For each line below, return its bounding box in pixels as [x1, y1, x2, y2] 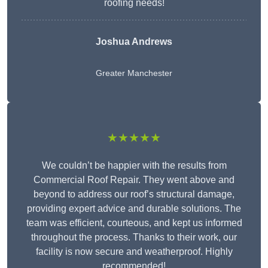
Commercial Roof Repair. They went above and [33, 175, 234, 185]
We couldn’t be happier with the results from [41, 160, 227, 171]
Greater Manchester [96, 68, 172, 78]
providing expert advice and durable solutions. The [27, 203, 241, 214]
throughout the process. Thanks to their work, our [31, 232, 237, 243]
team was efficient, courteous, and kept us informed [26, 218, 242, 229]
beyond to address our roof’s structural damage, [33, 189, 234, 200]
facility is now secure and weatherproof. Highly [35, 246, 233, 257]
